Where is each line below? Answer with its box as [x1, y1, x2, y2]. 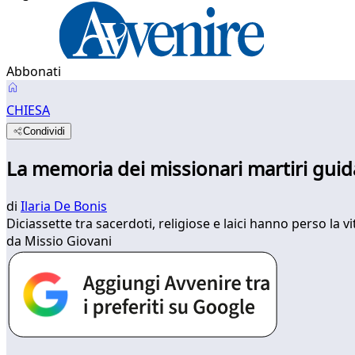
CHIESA [6, 101, 50, 119]
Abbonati [6, 63, 61, 80]
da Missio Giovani [6, 231, 112, 250]
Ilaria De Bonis [21, 197, 107, 215]
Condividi [23, 125, 66, 137]
